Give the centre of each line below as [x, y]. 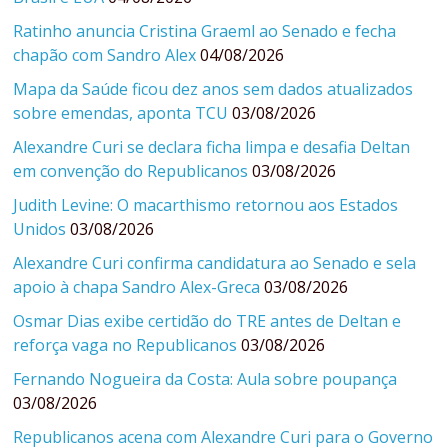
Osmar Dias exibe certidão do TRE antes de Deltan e [207, 321]
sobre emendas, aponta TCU [121, 113]
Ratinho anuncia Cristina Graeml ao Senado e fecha [205, 31]
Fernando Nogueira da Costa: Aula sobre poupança [205, 379]
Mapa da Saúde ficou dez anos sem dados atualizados [213, 89]
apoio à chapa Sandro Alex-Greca [137, 287]
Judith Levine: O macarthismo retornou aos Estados [206, 205]
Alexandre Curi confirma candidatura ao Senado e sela [215, 263]
